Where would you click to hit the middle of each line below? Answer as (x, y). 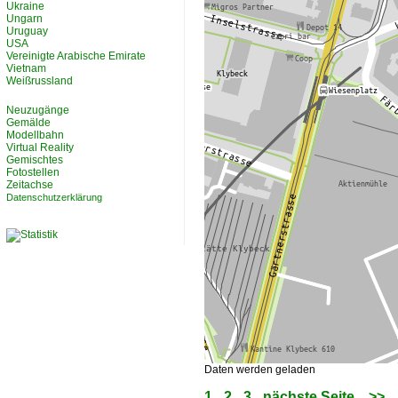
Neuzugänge (38, 110)
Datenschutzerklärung (54, 197)
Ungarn (24, 19)
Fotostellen (33, 172)
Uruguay (27, 31)
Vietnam (26, 68)
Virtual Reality (40, 147)
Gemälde (28, 123)
